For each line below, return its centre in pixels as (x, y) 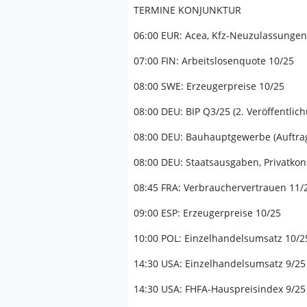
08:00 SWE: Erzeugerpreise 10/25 (209, 86)
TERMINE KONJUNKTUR (187, 10)
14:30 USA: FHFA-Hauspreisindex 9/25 (220, 289)
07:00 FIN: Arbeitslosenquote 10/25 (214, 61)
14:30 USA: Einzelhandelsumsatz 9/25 (220, 263)
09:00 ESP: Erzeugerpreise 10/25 (207, 213)
